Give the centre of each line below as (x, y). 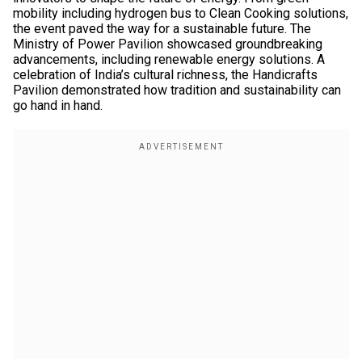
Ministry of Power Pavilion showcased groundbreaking (168, 44)
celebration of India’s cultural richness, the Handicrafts (165, 75)
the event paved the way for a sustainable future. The (162, 29)
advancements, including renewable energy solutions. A (169, 59)
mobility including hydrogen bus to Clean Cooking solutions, (181, 13)
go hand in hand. (58, 105)
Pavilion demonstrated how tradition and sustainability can (177, 90)
